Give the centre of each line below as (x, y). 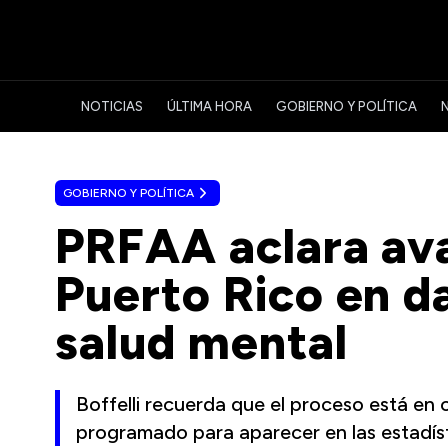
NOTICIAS (112, 106)
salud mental (201, 342)
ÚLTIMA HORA (209, 106)
